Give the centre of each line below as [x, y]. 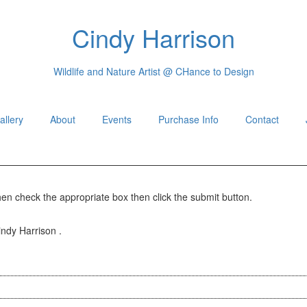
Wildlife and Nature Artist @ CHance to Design [153, 71]
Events [116, 119]
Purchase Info [188, 119]
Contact [262, 119]
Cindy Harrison [153, 37]
